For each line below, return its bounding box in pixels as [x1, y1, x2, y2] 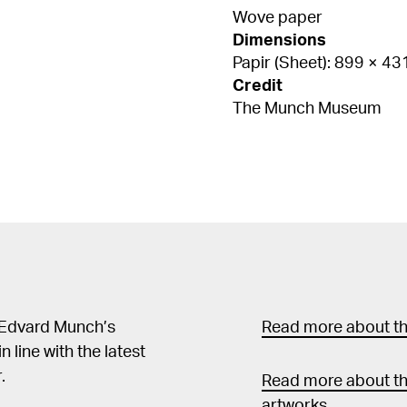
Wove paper [233, 10, 323, 26]
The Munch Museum [233, 101, 382, 117]
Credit [233, 78, 283, 94]
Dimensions [233, 33, 326, 49]
